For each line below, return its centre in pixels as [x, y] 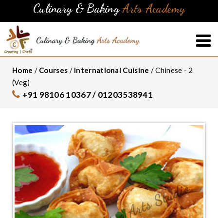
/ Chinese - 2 [171, 70]
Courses [54, 70]
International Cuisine [112, 70]
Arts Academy [154, 9]
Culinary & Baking [78, 9]
